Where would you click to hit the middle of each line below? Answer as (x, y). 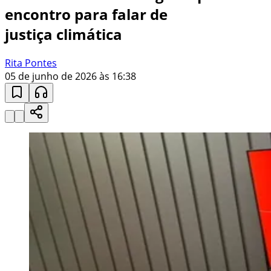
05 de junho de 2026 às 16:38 (70, 76)
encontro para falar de (86, 14)
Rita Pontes (31, 63)
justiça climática (64, 34)
